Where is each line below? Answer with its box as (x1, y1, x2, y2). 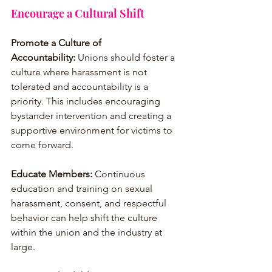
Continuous (92, 168, 148, 180)
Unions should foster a (75, 51, 177, 63)
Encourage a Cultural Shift (11, 5, 144, 21)
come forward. (11, 138, 73, 151)
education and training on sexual (11, 182, 155, 194)
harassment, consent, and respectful (11, 197, 169, 209)
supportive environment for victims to (11, 124, 175, 136)
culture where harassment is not (11, 66, 149, 78)
